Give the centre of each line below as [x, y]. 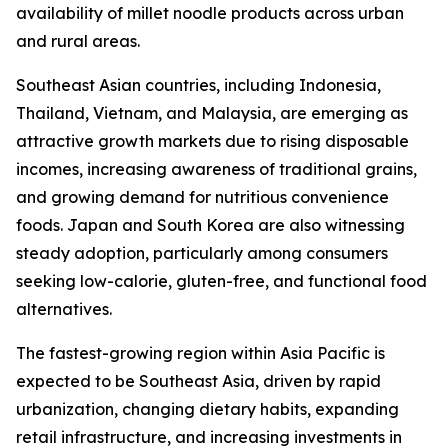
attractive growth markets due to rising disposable [212, 141]
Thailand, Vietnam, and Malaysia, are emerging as [212, 113]
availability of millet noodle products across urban [210, 13]
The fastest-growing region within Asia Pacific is [200, 353]
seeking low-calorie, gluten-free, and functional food [221, 281]
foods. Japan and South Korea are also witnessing [210, 225]
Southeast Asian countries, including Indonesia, [198, 85]
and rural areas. [78, 41]
